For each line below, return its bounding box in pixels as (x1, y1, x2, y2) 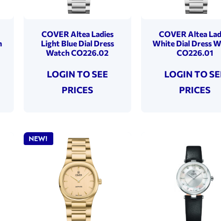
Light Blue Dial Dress (40, 38, 114, 48)
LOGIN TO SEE (46, 68, 108, 79)
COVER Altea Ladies (41, 29, 113, 38)
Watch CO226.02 (46, 47, 109, 57)
